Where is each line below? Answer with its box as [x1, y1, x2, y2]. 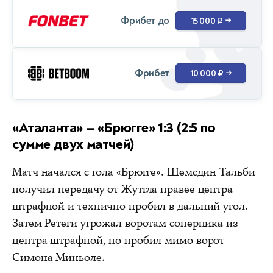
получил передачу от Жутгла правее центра [12, 181, 233, 196]
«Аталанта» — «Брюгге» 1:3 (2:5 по [12, 118, 216, 136]
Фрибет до [121, 15, 169, 27]
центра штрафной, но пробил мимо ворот [12, 232, 225, 247]
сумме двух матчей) [12, 135, 135, 153]
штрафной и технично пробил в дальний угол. [12, 198, 248, 213]
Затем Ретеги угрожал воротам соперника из [12, 215, 238, 230]
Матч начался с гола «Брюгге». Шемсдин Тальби [12, 164, 255, 179]
